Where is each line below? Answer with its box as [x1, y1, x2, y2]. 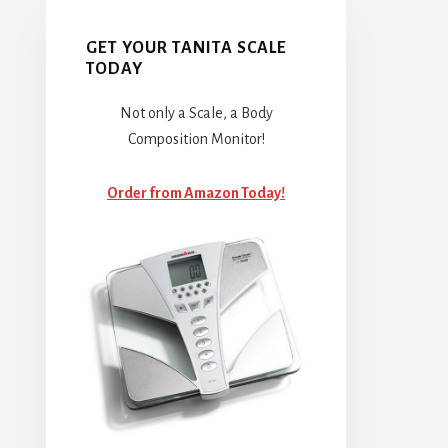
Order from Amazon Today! [107, 184, 285, 201]
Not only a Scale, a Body [119, 104, 273, 121]
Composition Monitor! [127, 130, 265, 147]
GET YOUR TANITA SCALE [86, 38, 287, 57]
